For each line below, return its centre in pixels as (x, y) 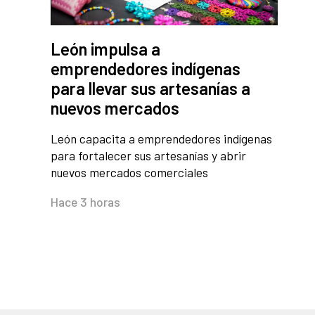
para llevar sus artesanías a (150, 89)
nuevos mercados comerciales (129, 173)
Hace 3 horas (85, 202)
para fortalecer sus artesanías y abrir (148, 156)
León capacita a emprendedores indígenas (161, 139)
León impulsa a (105, 49)
